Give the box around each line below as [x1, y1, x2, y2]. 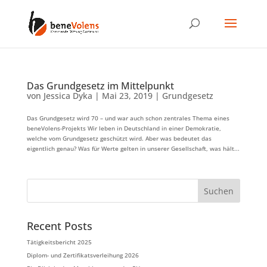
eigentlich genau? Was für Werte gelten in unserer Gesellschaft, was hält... [26, 144, 240, 153]
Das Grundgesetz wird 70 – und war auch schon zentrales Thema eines [26, 114, 229, 122]
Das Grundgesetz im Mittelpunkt [26, 79, 174, 92]
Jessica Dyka [43, 90, 92, 101]
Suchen [204, 185, 234, 197]
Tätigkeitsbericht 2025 [26, 238, 92, 246]
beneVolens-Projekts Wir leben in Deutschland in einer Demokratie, [26, 124, 221, 132]
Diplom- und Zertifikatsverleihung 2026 [26, 251, 139, 259]
